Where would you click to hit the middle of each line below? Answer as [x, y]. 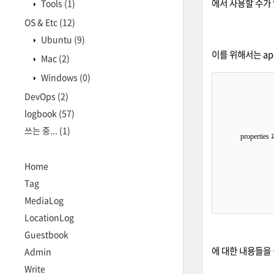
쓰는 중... [42, 130]
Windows [59, 77]
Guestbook [46, 234]
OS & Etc [42, 22]
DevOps [41, 96]
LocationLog [49, 217]
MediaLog [44, 200]
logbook [42, 113]
